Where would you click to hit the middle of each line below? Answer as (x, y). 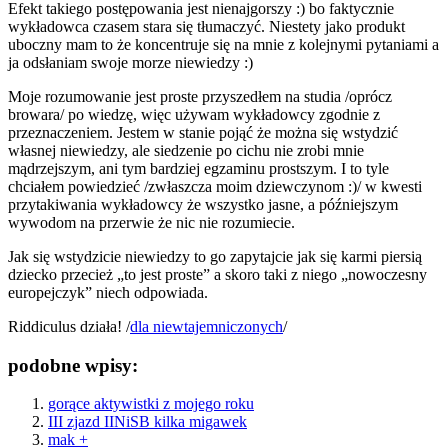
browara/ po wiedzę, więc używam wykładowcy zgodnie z (194, 114)
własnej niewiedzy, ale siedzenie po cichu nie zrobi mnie (186, 150)
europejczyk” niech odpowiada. (108, 292)
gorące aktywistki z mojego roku (151, 404)
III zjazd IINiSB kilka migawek (147, 422)
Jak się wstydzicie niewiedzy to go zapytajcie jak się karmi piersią (215, 256)
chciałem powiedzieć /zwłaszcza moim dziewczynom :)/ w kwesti (215, 186)
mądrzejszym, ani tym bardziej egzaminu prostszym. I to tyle (198, 168)
